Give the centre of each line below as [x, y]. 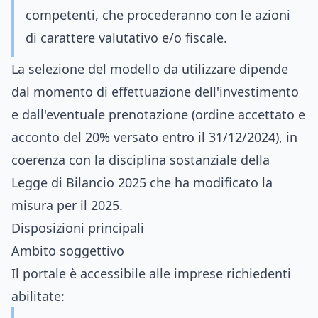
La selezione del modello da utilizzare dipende [150, 69]
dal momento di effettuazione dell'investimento [155, 92]
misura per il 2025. [67, 205]
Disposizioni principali [78, 228]
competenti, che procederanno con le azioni [158, 15]
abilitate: [38, 296]
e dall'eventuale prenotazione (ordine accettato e [158, 114]
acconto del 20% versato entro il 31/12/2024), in [154, 137]
